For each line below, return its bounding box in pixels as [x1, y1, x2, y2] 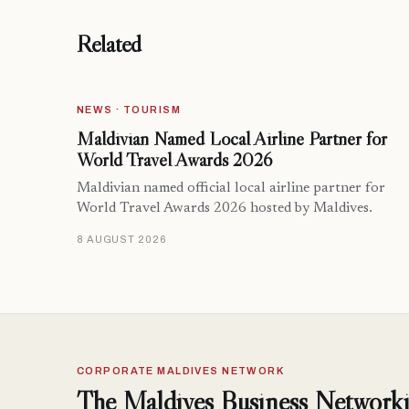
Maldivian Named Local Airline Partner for [77, 127, 387, 152]
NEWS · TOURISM [77, 104, 182, 116]
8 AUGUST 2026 [77, 234, 167, 246]
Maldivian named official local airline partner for [77, 182, 385, 196]
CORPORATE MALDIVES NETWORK [77, 365, 285, 377]
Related [77, 29, 142, 59]
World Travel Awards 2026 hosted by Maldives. [77, 202, 372, 216]
